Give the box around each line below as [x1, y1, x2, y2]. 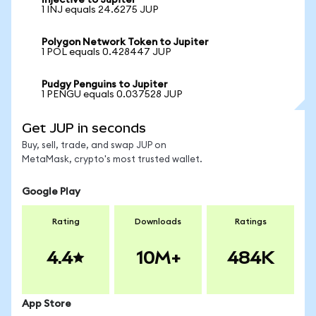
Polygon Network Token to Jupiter [42, 37, 209, 47]
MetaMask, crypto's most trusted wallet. [22, 155, 202, 164]
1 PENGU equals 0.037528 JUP [42, 90, 183, 99]
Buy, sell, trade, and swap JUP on [22, 141, 166, 150]
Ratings [234, 217, 267, 226]
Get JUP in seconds [22, 121, 146, 135]
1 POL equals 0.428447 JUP [42, 47, 171, 57]
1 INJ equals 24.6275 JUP [42, 5, 159, 15]
